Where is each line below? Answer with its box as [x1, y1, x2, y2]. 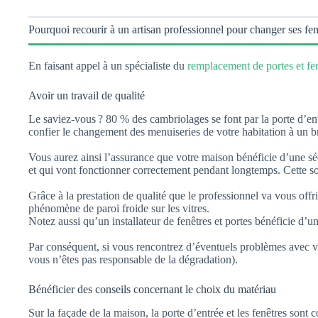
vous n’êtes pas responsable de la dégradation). [28, 253, 238, 265]
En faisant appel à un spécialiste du [28, 60, 187, 72]
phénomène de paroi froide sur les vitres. [28, 202, 209, 214]
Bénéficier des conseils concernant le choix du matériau [28, 283, 276, 295]
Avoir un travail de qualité [28, 89, 145, 102]
